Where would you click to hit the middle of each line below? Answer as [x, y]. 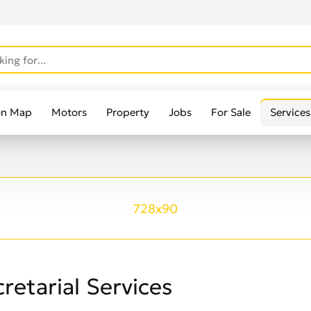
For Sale [231, 112]
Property [128, 112]
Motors [69, 112]
